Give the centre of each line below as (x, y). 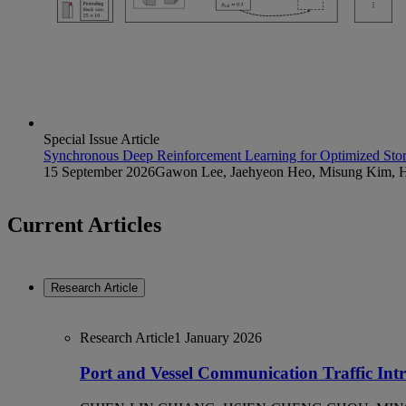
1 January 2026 (218, 338)
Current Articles (84, 224)
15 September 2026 (99, 171)
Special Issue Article (101, 139)
